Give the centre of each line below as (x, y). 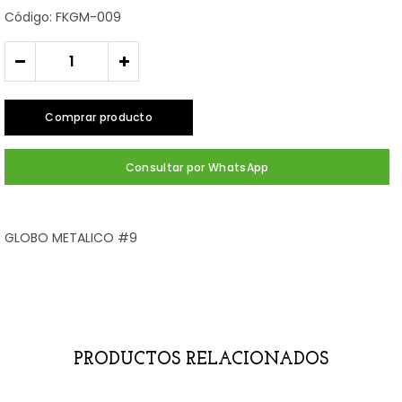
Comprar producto (99, 117)
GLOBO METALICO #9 (71, 238)
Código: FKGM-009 (63, 17)
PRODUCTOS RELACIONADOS (201, 360)
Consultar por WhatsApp (197, 167)
